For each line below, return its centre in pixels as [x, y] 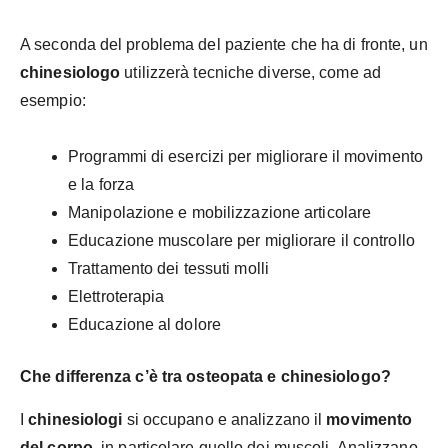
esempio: [53, 101]
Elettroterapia [116, 297]
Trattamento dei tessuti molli [168, 269]
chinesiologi [75, 420]
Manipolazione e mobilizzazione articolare [220, 213]
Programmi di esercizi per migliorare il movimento [245, 157]
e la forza [101, 185]
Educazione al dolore [144, 325]
